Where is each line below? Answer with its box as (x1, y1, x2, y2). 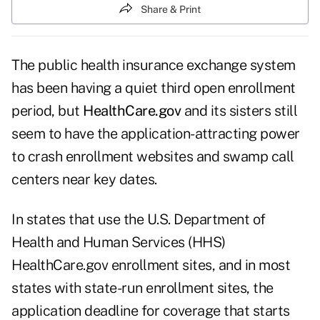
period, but (11, 102, 83, 120)
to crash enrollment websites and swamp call (11, 148, 294, 166)
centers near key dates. (11, 171, 157, 189)
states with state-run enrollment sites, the (11, 279, 274, 297)
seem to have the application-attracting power (11, 125, 300, 143)
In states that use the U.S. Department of (11, 211, 266, 229)
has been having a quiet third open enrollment (11, 79, 296, 97)
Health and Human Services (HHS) (11, 234, 226, 251)
